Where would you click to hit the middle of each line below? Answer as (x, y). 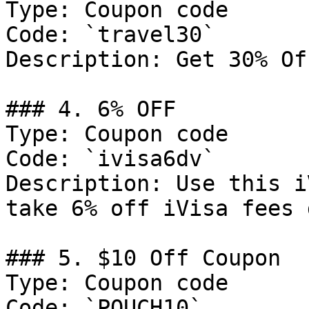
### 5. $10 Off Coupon (143, 258)
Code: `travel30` (110, 34)
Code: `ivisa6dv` (110, 159)
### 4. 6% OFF (91, 109)
